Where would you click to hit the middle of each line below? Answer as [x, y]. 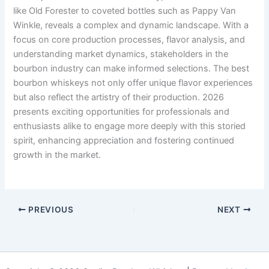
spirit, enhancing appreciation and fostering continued [124, 140]
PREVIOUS [50, 210]
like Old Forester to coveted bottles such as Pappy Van [125, 11]
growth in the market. [57, 155]
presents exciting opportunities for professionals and [122, 111]
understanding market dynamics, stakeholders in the [121, 54]
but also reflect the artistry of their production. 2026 [119, 97]
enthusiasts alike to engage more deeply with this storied [130, 126]
